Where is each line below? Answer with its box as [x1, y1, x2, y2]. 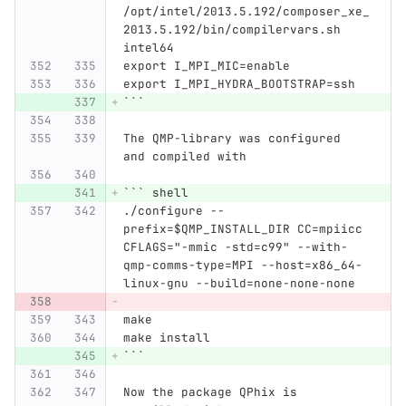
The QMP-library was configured [122, 130, 348, 147]
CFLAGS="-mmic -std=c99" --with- [122, 239, 348, 256]
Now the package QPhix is [122, 384, 304, 401]
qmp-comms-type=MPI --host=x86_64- [122, 257, 362, 274]
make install [122, 330, 210, 346]
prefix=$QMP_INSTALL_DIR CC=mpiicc [122, 221, 370, 237]
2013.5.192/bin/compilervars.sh [122, 22, 348, 38]
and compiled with [122, 149, 246, 165]
